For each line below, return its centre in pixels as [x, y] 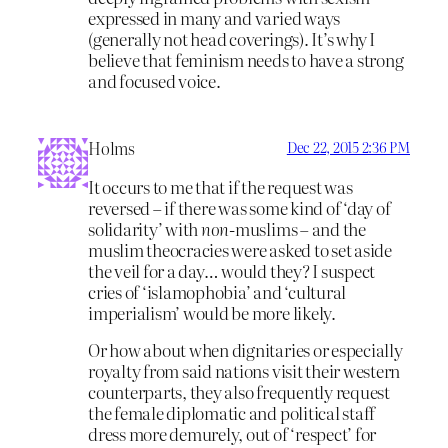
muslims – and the [300, 228]
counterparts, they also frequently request [239, 392]
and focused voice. [154, 80]
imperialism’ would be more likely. [212, 312]
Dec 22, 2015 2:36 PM [348, 146]
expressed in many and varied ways [214, 17]
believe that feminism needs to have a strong [246, 59]
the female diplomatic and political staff [232, 413]
